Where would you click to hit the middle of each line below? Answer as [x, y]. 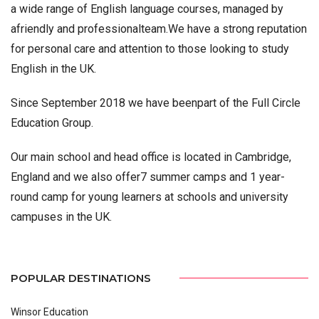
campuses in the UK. [61, 217]
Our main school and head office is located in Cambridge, [151, 157]
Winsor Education [49, 312]
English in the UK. [53, 69]
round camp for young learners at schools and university [150, 197]
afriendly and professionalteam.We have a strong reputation [159, 29]
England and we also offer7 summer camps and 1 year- [148, 177]
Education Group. [52, 123]
